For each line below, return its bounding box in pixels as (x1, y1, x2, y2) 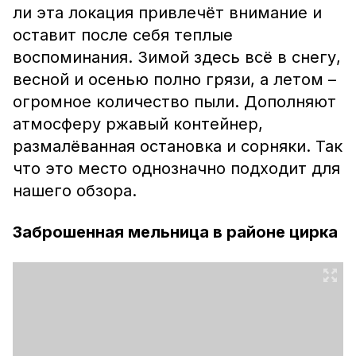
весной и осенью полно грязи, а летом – (13, 70, 336, 89)
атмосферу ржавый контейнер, (13, 114, 263, 133)
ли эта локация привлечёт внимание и (13, 3, 322, 22)
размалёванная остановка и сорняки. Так (13, 137, 342, 156)
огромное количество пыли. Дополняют (13, 92, 336, 111)
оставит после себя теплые (13, 25, 233, 44)
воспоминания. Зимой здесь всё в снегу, (13, 48, 341, 67)
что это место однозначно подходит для (13, 159, 340, 178)
